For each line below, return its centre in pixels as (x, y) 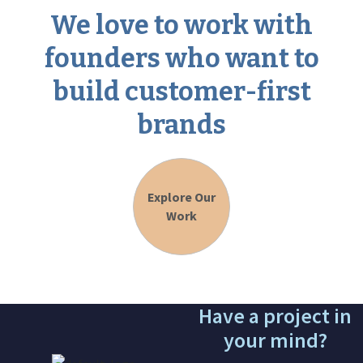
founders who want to (181, 58)
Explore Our (181, 197)
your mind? (275, 340)
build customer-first (181, 92)
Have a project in (275, 316)
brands (181, 125)
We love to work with (181, 25)
